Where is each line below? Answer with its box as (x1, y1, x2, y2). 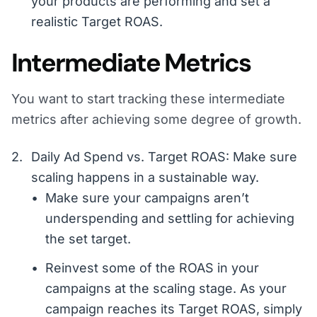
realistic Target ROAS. (31, 14, 163, 30)
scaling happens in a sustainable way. (31, 170, 259, 185)
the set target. (45, 231, 131, 247)
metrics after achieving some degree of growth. (11, 112, 301, 127)
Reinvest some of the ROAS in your (45, 260, 259, 276)
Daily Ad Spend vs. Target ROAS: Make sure (31, 149, 297, 165)
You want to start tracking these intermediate (11, 91, 285, 107)
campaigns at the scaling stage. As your (45, 281, 287, 296)
